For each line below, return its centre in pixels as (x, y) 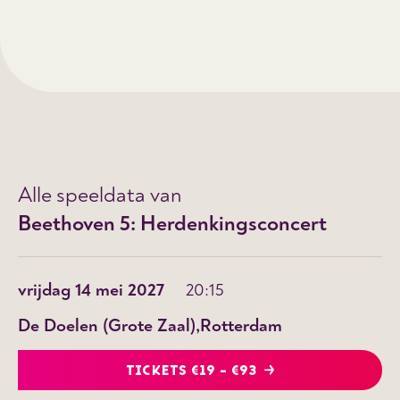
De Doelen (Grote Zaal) (107, 325)
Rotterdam (241, 325)
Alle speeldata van (100, 195)
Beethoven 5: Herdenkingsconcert (172, 223)
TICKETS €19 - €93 (191, 371)
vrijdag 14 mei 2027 (91, 289)
